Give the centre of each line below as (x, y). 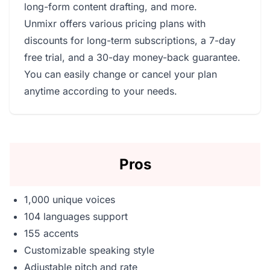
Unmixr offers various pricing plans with (115, 23)
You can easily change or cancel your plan (121, 74)
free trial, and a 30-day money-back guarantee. (132, 57)
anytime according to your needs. (101, 91)
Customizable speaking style (89, 250)
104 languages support (76, 216)
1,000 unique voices (70, 199)
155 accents (51, 233)
